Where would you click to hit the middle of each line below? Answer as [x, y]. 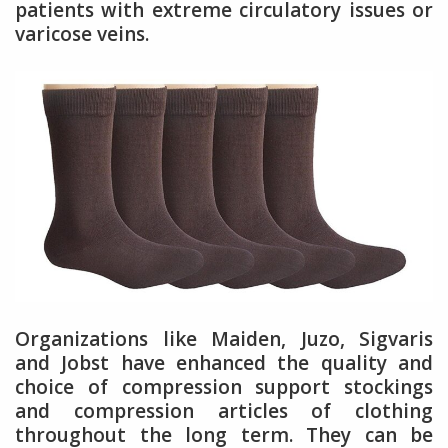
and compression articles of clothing [224, 410]
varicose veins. [82, 34]
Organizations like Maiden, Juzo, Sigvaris [224, 338]
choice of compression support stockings [224, 386]
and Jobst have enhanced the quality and [224, 362]
